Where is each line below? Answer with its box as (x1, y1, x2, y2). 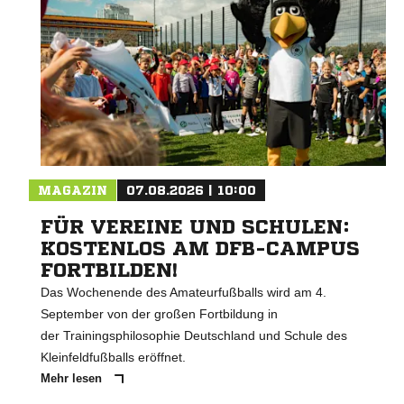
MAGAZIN (38, 184, 107, 197)
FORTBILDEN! (41, 261, 178, 281)
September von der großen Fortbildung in (41, 307, 278, 322)
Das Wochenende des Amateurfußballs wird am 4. (41, 285, 326, 300)
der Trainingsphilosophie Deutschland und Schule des (41, 328, 347, 344)
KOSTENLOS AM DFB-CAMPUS (41, 239, 360, 260)
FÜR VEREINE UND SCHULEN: (41, 217, 350, 238)
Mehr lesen (41, 372, 106, 386)
